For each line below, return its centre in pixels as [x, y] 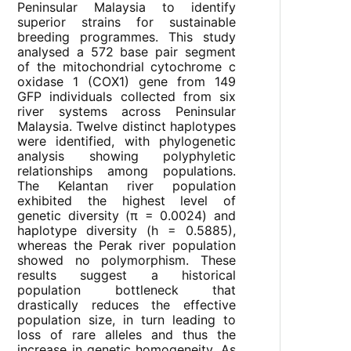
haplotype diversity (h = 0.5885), [127, 231]
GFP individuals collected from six [127, 97]
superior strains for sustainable [127, 22]
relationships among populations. [127, 171]
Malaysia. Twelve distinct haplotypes [127, 127]
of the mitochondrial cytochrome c [127, 67]
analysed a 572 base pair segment [127, 52]
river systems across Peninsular [127, 112]
